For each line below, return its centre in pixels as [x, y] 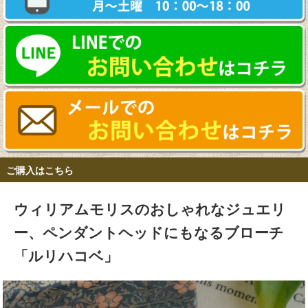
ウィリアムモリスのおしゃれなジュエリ [150, 208]
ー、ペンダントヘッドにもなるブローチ [149, 231]
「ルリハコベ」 [66, 255]
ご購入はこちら [40, 170]
